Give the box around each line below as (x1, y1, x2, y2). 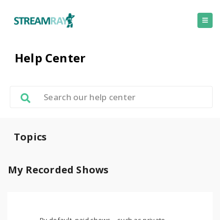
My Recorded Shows (8, 163, 109, 176)
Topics (14, 130, 47, 143)
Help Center (15, 50, 86, 66)
